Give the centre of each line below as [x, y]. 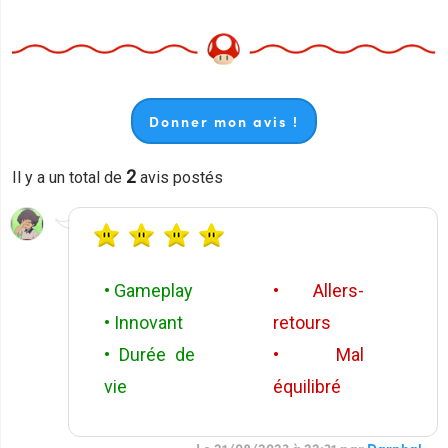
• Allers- [318, 291]
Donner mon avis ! [224, 121]
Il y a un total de [69, 178]
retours [302, 323]
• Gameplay [148, 291]
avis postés [179, 178]
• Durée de [149, 355]
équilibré [307, 387]
